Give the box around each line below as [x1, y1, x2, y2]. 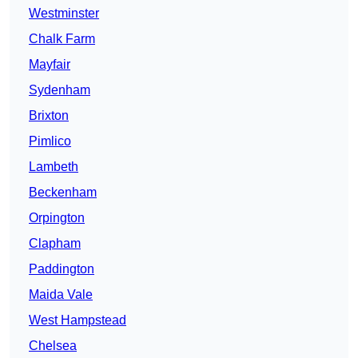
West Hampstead [29, 313, 126, 328]
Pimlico [29, 134, 71, 149]
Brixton [29, 109, 69, 123]
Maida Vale [29, 288, 93, 302]
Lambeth [29, 160, 78, 174]
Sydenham [29, 83, 90, 97]
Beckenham [29, 185, 97, 200]
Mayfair [29, 58, 70, 72]
